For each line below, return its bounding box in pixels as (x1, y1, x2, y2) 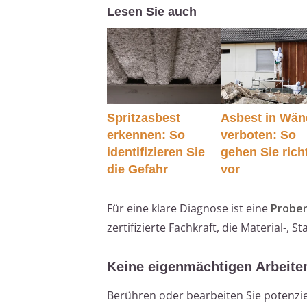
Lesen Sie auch (107, 5, 197, 19)
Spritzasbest (107, 110, 180, 125)
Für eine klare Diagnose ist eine (107, 200, 271, 216)
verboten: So (221, 127, 297, 142)
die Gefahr (107, 162, 168, 176)
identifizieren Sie (107, 145, 205, 159)
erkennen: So (107, 127, 185, 142)
